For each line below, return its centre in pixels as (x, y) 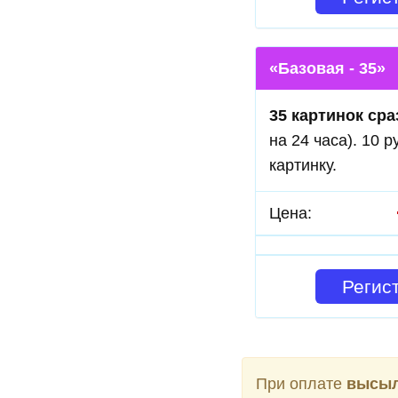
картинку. (303, 165)
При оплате (301, 384)
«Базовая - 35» (327, 68)
